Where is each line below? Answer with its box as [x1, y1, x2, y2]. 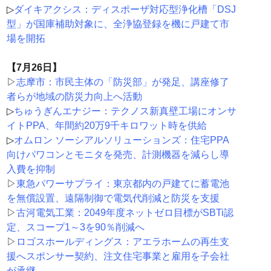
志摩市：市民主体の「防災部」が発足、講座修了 [16, 77, 229, 88]
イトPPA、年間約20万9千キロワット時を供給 [6, 120, 207, 131]
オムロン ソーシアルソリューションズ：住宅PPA [13, 135, 229, 146]
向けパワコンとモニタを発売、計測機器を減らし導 [6, 149, 229, 160]
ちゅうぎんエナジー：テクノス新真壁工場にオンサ [13, 106, 237, 117]
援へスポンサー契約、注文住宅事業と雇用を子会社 [6, 251, 229, 262]
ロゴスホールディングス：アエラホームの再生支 [16, 237, 229, 247]
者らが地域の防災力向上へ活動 [6, 91, 142, 102]
